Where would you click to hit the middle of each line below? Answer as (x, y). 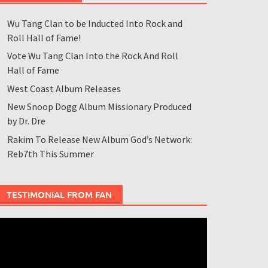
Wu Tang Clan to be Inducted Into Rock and (95, 23)
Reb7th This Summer (50, 153)
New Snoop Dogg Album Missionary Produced (99, 107)
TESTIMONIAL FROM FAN (59, 194)
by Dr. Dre (26, 121)
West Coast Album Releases (64, 88)
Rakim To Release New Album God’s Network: (99, 139)
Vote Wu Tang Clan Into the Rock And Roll (92, 56)
